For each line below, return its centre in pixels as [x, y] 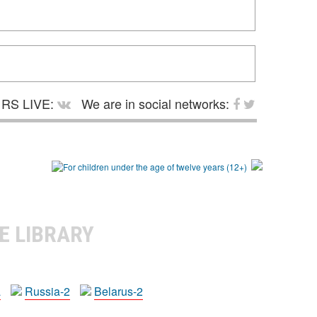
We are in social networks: [155, 103]
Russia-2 [47, 291]
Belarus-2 [119, 291]
